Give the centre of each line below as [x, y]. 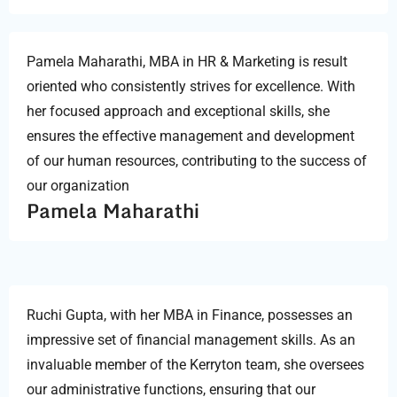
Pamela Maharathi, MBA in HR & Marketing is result [187, 61]
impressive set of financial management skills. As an [191, 339]
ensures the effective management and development [191, 136]
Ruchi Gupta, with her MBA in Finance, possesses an [190, 315]
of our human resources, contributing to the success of [197, 160]
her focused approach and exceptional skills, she [178, 111]
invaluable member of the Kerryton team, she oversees [195, 364]
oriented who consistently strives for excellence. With [191, 86]
